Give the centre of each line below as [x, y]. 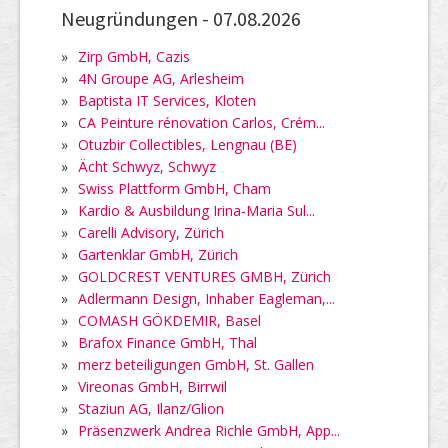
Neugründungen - [137, 18]
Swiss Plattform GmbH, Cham [174, 188]
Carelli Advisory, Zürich [151, 232]
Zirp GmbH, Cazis [134, 56]
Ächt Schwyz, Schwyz [147, 166]
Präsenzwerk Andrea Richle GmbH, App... [209, 430]
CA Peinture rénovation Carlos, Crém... [201, 122]
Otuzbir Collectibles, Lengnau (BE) [187, 144]
